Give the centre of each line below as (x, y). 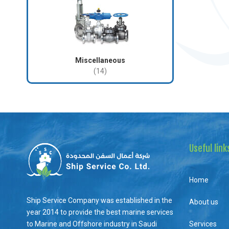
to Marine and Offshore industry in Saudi (92, 224)
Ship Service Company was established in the (99, 200)
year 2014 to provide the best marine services (100, 212)
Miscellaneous (100, 61)
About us (203, 202)
